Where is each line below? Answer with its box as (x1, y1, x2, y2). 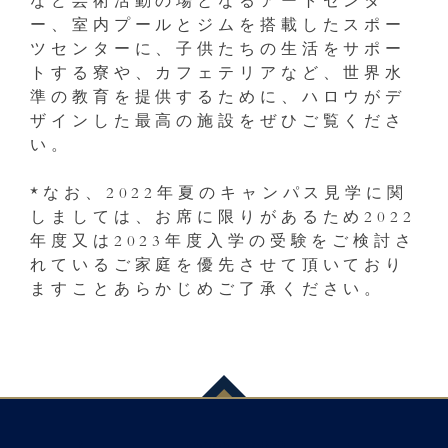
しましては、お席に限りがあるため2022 (30, 211, 416, 227)
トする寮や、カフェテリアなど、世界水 (30, 67, 407, 83)
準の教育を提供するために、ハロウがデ (30, 91, 407, 107)
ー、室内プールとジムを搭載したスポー (30, 19, 407, 35)
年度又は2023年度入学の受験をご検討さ (30, 235, 416, 251)
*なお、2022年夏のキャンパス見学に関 (30, 187, 408, 203)
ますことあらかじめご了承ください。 (30, 283, 386, 299)
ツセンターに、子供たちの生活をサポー (30, 43, 407, 59)
